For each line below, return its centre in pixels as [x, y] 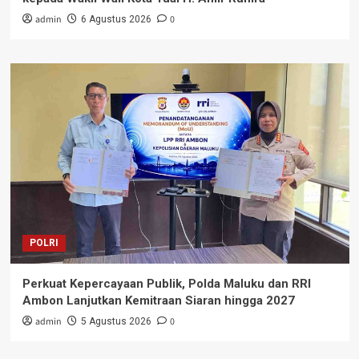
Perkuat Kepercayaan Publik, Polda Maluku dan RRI [166, 284]
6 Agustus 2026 [116, 20]
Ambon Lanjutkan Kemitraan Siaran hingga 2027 [158, 301]
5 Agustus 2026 [116, 322]
